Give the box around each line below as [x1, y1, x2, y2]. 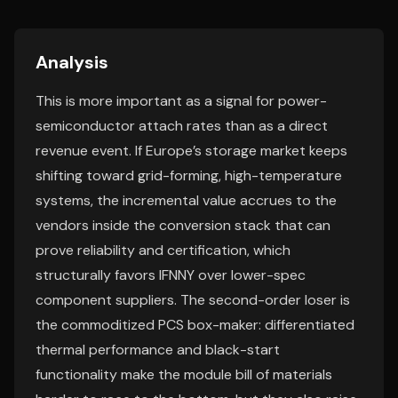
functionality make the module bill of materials [36, 365, 332, 384]
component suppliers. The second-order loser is [36, 291, 350, 309]
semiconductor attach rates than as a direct [36, 116, 328, 135]
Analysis [36, 51, 108, 74]
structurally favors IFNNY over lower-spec [36, 266, 306, 284]
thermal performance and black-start [36, 340, 280, 359]
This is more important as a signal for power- [36, 92, 327, 110]
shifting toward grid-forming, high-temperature [36, 166, 342, 185]
